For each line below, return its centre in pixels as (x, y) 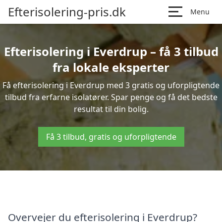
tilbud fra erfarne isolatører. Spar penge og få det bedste (111, 97)
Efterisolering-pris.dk (67, 12)
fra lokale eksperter (111, 67)
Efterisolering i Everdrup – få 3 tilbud (111, 51)
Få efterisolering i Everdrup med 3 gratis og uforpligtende (111, 85)
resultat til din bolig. (111, 109)
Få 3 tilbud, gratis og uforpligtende (111, 137)
